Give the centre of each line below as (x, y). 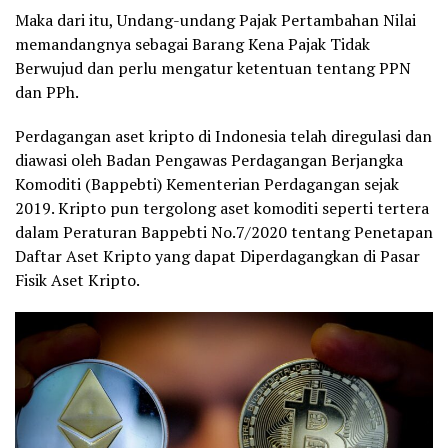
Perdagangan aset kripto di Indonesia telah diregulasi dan (223, 135)
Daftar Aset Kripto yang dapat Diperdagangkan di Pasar (217, 255)
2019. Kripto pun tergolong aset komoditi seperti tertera (222, 207)
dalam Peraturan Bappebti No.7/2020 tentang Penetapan (224, 231)
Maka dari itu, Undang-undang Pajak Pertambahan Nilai (215, 19)
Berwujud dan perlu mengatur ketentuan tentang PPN (213, 67)
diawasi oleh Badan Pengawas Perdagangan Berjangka (209, 159)
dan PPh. (47, 91)
